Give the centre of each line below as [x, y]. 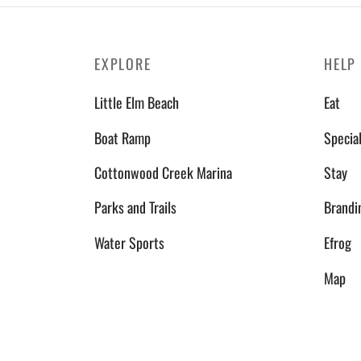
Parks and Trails [135, 207]
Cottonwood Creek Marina [163, 172]
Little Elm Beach [137, 102]
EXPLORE [123, 64]
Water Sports [129, 243]
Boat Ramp [122, 137]
